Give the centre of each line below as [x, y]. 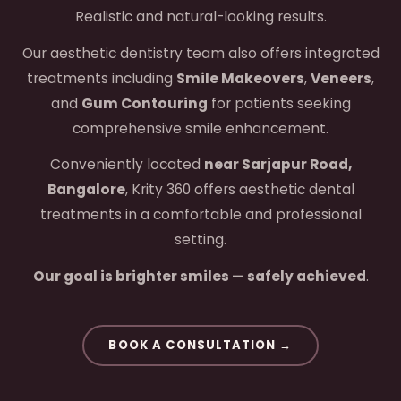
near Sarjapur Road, [277, 165]
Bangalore [86, 190]
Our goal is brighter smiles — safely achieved [199, 276]
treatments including [102, 78]
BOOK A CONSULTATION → [200, 346]
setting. [200, 240]
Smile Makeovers [240, 78]
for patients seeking [279, 103]
